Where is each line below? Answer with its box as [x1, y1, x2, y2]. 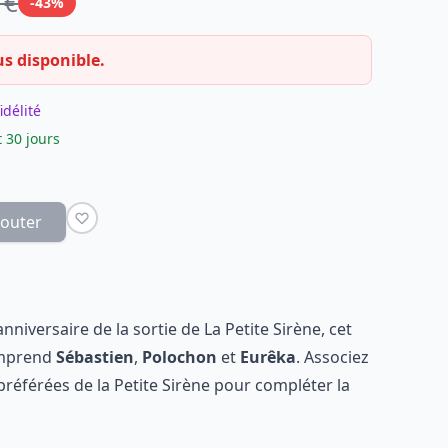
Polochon [142, 346, 221, 368]
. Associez [296, 346, 369, 368]
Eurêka [240, 346, 296, 368]
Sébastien [56, 346, 134, 368]
